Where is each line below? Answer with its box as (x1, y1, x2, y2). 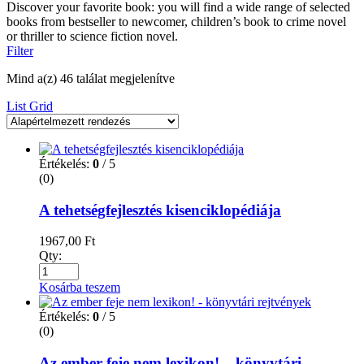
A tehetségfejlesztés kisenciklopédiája (39, 201, 281, 219)
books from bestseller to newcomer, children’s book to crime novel (6, 14, 346, 28)
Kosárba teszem (39, 280, 120, 295)
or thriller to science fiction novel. (6, 28, 178, 43)
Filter (6, 43, 33, 58)
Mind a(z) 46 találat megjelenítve (6, 71, 175, 85)
